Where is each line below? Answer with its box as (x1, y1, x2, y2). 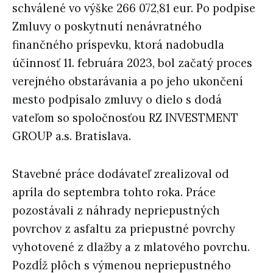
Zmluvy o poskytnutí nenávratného (12, 19, 202, 34)
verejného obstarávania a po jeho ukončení (12, 74, 243, 89)
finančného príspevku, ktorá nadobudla (12, 38, 224, 52)
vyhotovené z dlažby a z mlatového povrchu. (12, 240, 250, 255)
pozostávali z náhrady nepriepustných (12, 204, 220, 218)
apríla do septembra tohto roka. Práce (12, 185, 216, 200)
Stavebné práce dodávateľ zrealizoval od (12, 167, 229, 182)
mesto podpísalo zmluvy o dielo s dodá (12, 93, 222, 107)
